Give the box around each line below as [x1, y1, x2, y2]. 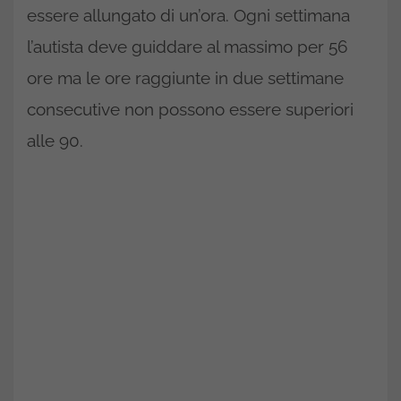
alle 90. [27, 130, 83, 150]
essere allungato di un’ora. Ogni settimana [27, 4, 350, 25]
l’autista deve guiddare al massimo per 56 [27, 36, 347, 56]
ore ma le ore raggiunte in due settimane [27, 67, 344, 88]
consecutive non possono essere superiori [27, 98, 354, 119]
